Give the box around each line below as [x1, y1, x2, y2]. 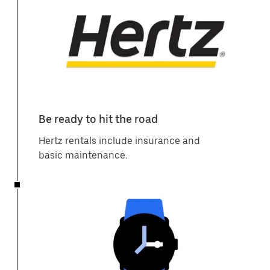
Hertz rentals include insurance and [39, 135, 200, 146]
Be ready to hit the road [39, 113, 158, 125]
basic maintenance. [39, 149, 127, 161]
